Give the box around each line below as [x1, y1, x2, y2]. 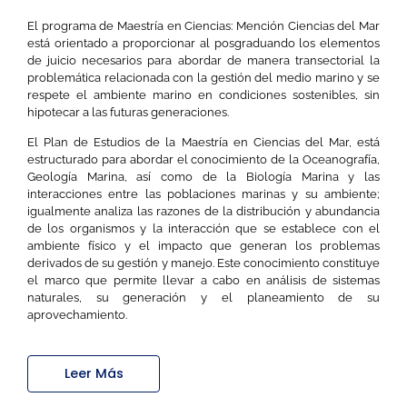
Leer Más [64, 363, 124, 382]
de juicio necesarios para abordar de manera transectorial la [27, 53, 380, 67]
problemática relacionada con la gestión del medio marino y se [27, 70, 380, 84]
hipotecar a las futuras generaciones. [27, 104, 229, 119]
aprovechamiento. [27, 308, 127, 323]
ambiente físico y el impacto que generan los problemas [27, 239, 380, 253]
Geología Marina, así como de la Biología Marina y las [27, 170, 380, 184]
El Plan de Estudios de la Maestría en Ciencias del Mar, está [27, 135, 380, 150]
